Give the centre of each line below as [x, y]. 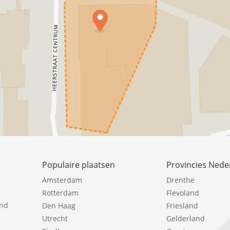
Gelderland [186, 219]
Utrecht [55, 219]
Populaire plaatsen [79, 165]
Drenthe [181, 180]
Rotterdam [60, 193]
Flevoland [183, 193]
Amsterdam [62, 180]
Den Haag [59, 206]
